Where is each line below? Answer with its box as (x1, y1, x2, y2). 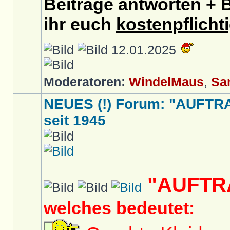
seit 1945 (44, 112, 106, 128)
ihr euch (44, 14, 116, 34)
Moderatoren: (44, 74, 125, 89)
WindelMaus (129, 74, 204, 89)
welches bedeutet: (44, 198, 195, 218)
